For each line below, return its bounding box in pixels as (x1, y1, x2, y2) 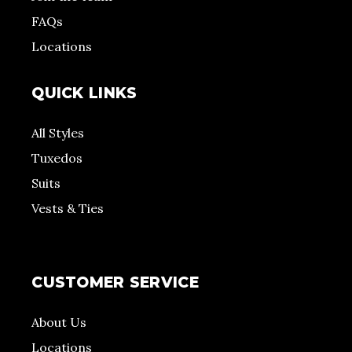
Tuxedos (31, 149, 83, 166)
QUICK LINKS (31, 83, 137, 102)
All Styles (31, 124, 85, 141)
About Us (31, 313, 87, 330)
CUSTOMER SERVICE (31, 273, 199, 291)
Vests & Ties (31, 200, 104, 216)
